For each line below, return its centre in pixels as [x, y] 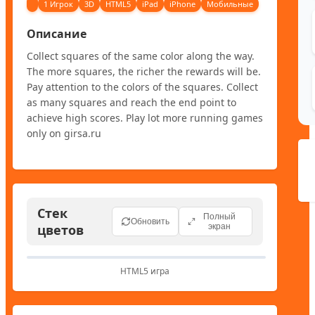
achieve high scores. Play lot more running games [145, 117]
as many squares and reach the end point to [131, 102]
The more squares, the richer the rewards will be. [144, 71]
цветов [60, 230]
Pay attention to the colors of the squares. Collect [142, 86]
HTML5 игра [145, 271]
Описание [57, 33]
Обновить [150, 221]
